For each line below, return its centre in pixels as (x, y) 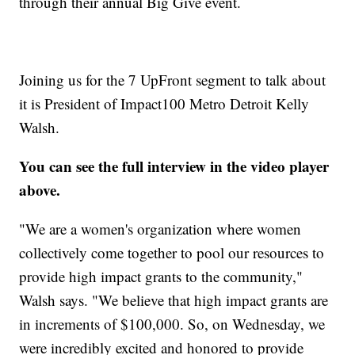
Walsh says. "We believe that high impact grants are (174, 300)
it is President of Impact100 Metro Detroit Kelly (164, 104)
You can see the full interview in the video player (174, 166)
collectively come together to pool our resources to (172, 253)
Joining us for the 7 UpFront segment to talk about (173, 80)
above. (40, 190)
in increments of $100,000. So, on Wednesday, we (172, 324)
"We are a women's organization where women (160, 229)
